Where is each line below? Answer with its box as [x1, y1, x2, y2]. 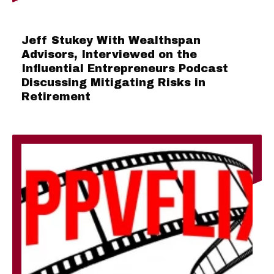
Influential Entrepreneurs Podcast [21, 62, 228, 75]
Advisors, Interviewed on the [21, 48, 197, 61]
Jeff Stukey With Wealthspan [21, 34, 201, 47]
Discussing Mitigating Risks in [21, 76, 206, 89]
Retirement [21, 91, 91, 103]
